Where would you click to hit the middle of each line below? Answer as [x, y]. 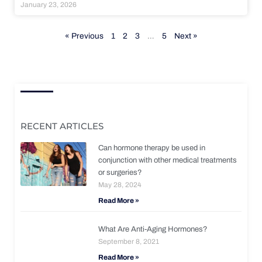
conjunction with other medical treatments [168, 160]
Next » [186, 36]
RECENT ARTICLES [62, 126]
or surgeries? [120, 172]
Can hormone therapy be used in [152, 148]
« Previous [84, 36]
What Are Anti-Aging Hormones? [153, 229]
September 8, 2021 [129, 241]
